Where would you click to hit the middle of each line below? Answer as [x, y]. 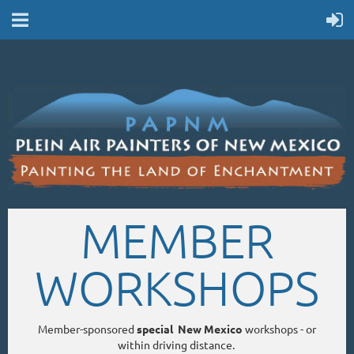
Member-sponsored [87, 328]
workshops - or [281, 328]
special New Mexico [191, 328]
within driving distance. [177, 344]
